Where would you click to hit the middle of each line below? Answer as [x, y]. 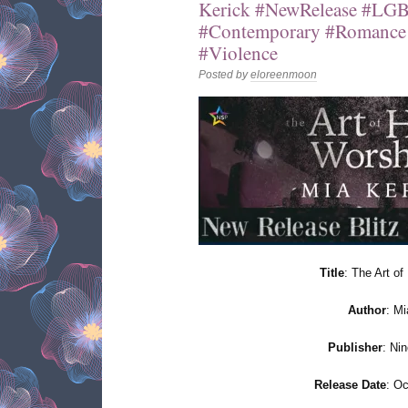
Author [367, 310]
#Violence [238, 53]
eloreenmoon [284, 75]
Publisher [355, 347]
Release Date [350, 384]
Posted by [224, 75]
